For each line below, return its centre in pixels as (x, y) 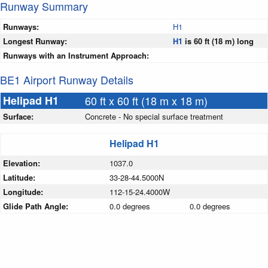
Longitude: (24, 192)
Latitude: (20, 178)
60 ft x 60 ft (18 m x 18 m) (146, 101)
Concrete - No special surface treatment (154, 117)
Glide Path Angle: (37, 206)
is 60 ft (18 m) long (218, 41)
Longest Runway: (35, 41)
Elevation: (23, 163)
